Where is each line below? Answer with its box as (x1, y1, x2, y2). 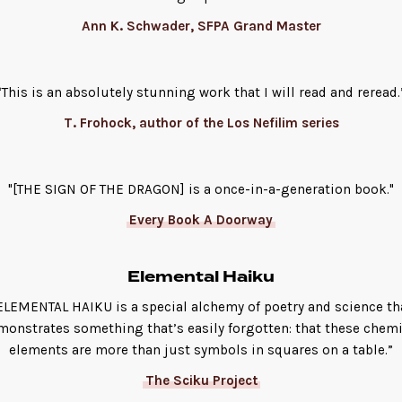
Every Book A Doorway (129, 212, 273, 229)
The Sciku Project (144, 371, 258, 389)
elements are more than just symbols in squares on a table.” (9, 341, 393, 358)
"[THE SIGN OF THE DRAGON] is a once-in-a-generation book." (8, 181, 394, 198)
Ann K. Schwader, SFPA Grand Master (81, 17, 321, 34)
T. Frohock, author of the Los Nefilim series (63, 114, 339, 131)
